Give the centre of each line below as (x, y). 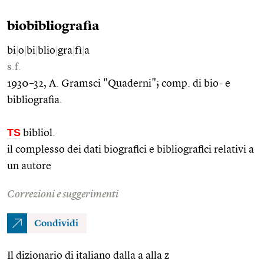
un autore (29, 166)
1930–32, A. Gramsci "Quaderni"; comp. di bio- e (119, 83)
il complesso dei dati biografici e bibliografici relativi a (131, 149)
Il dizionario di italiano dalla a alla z (88, 255)
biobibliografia (53, 26)
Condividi (56, 224)
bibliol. (38, 133)
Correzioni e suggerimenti (63, 194)
